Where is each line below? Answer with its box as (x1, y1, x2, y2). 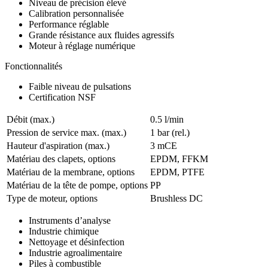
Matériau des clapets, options (7, 154, 115, 165)
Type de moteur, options (7, 193, 98, 204)
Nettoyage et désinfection (29, 237, 124, 248)
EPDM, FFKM (150, 154, 208, 165)
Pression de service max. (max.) (7, 127, 126, 138)
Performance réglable (29, 19, 109, 30)
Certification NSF (29, 92, 96, 103)
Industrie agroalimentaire (29, 248, 122, 258)
